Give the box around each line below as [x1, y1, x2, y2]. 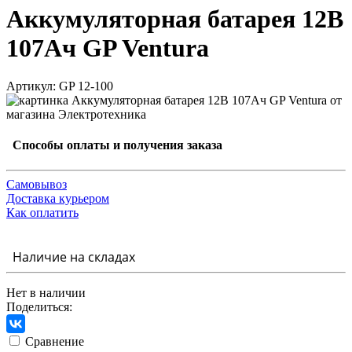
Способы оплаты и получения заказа [6, 138, 222, 152]
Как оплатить [6, 205, 79, 219]
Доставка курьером [6, 191, 109, 205]
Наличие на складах [6, 247, 135, 266]
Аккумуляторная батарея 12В [6, 4, 343, 33]
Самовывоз [6, 177, 67, 191]
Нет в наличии [6, 285, 86, 299]
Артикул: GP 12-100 [6, 79, 113, 93]
